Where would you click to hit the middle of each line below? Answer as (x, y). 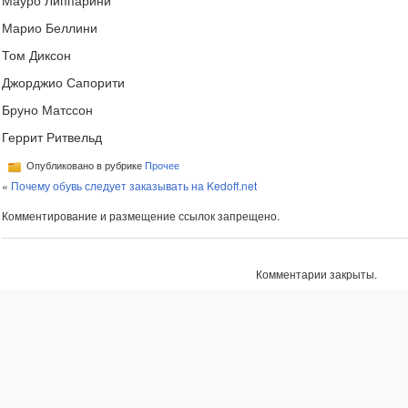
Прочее (162, 165)
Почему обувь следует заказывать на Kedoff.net (134, 185)
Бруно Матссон (47, 110)
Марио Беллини (50, 28)
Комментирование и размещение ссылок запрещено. (141, 215)
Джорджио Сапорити (63, 83)
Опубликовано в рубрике (84, 165)
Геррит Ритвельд (52, 138)
